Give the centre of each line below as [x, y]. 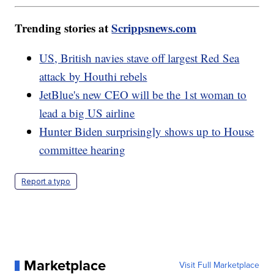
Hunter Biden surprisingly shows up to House [147, 131]
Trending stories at [63, 28]
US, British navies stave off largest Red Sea [139, 58]
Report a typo [46, 182]
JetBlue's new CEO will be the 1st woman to [143, 95]
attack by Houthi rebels [93, 76]
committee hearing [83, 150]
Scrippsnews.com [154, 28]
